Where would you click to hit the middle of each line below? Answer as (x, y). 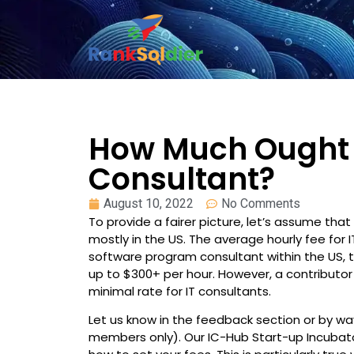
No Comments (261, 203)
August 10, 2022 (149, 203)
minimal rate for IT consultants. (180, 291)
